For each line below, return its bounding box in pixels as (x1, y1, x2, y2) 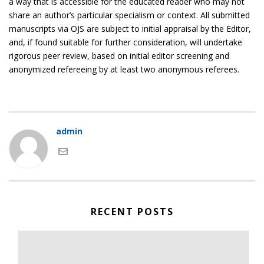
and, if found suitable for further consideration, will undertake (9, 37, 242, 48)
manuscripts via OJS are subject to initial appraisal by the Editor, (9, 23, 251, 34)
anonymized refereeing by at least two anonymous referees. (9, 64, 239, 75)
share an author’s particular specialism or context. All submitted (9, 9, 250, 21)
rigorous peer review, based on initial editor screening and (9, 50, 229, 61)
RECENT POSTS (90, 205, 174, 218)
